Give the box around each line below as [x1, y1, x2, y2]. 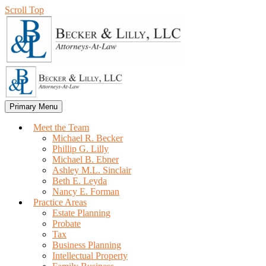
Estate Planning [52, 208, 110, 218]
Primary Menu [9, 102, 58, 111]
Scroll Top [5, 5, 44, 15]
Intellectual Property [52, 251, 128, 261]
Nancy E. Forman [52, 186, 119, 197]
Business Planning [52, 240, 121, 250]
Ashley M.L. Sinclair [52, 165, 131, 175]
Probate [52, 218, 81, 229]
